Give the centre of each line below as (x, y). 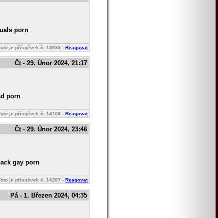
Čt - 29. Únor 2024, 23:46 (51, 129)
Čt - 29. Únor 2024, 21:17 (51, 63)
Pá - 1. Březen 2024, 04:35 (49, 196)
